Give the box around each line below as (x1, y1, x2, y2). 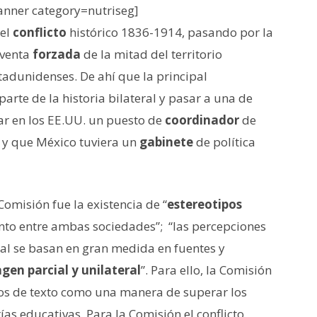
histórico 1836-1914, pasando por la (67, 23, 273, 40)
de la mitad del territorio (81, 45, 222, 62)
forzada (33, 45, 81, 62)
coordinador (165, 111, 239, 128)
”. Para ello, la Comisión (141, 261, 272, 278)
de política (193, 133, 255, 150)
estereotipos (167, 195, 242, 212)
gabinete (139, 133, 193, 150)
